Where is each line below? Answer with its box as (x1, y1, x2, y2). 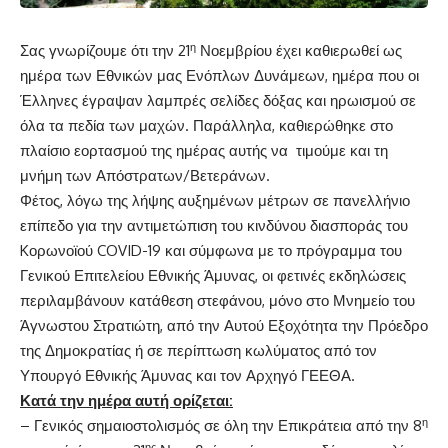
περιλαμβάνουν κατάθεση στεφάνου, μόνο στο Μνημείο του (20, 291, 415, 311)
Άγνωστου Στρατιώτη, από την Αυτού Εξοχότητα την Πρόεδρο (20, 316, 428, 336)
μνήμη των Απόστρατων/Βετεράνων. (20, 166, 270, 186)
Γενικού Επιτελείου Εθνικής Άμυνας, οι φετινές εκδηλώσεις (20, 266, 406, 286)
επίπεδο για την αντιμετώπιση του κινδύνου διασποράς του (20, 216, 408, 236)
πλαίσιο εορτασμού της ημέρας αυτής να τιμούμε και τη (20, 141, 388, 161)
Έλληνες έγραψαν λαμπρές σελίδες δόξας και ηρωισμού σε (20, 91, 416, 111)
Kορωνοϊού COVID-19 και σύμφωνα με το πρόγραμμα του (20, 241, 402, 261)
